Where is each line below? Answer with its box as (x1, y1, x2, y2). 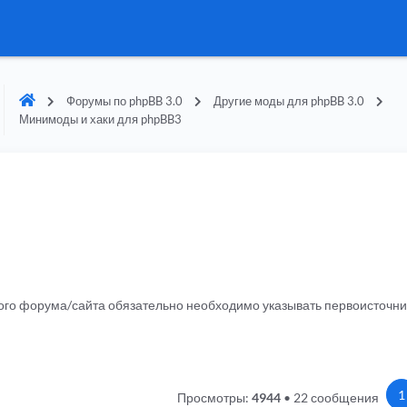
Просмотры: (176, 389, 252, 405)
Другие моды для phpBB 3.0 (213, 94, 364, 108)
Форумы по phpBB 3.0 (65, 94, 183, 108)
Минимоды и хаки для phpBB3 (18, 112, 182, 126)
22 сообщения (293, 389, 379, 405)
